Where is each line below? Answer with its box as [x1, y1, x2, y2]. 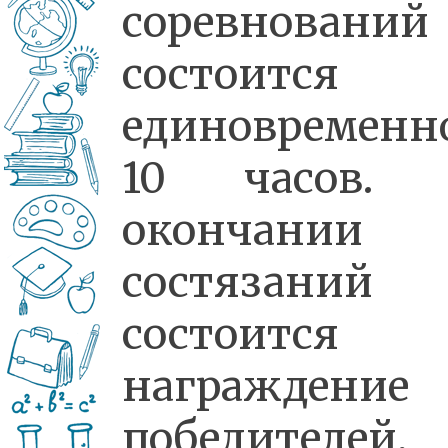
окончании [122, 204, 363, 256]
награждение [122, 360, 409, 412]
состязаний [122, 256, 373, 308]
